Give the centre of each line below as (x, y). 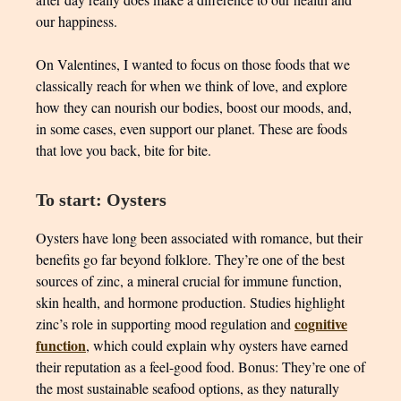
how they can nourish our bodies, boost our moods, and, (194, 107)
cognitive (321, 324)
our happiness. (77, 21)
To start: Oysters (101, 200)
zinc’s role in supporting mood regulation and (165, 324)
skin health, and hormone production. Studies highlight (190, 302)
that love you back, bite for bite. (124, 150)
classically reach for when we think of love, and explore (192, 85)
